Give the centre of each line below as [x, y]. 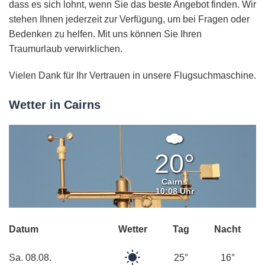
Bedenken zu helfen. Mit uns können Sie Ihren [105, 34]
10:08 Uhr [174, 191]
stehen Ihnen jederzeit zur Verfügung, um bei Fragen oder [129, 20]
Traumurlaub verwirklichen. [66, 49]
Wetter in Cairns [55, 105]
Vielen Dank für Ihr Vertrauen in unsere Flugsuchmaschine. [132, 76]
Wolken [211, 169]
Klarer [153, 256]
